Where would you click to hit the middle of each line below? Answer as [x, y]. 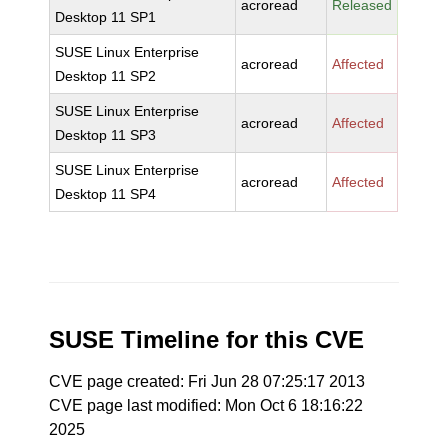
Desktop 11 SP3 [106, 135]
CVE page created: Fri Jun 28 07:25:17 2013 [207, 381]
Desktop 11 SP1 [106, 17]
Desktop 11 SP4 [106, 194]
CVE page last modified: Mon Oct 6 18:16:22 [206, 405]
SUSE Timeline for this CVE [207, 339]
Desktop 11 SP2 [106, 76]
